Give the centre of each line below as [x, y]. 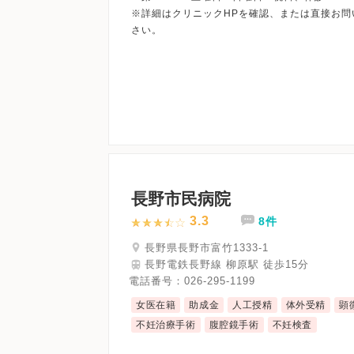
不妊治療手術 [166, 325]
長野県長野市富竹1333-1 [207, 247]
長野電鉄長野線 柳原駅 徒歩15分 [227, 264]
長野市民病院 [181, 199]
